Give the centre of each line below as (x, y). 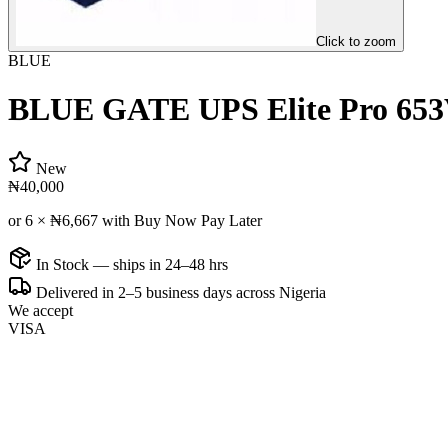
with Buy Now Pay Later (180, 220)
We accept (40, 310)
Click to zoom (356, 41)
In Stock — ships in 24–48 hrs (130, 264)
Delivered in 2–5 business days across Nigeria (179, 292)
